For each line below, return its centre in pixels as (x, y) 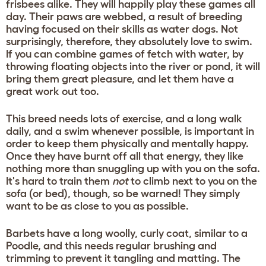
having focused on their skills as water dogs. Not (122, 29)
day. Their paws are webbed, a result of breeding (124, 16)
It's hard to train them (59, 181)
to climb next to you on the (193, 181)
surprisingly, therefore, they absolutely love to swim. (129, 41)
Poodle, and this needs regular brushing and (111, 246)
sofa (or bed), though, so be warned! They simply (123, 193)
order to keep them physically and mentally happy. (127, 143)
